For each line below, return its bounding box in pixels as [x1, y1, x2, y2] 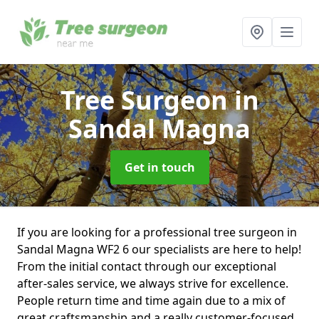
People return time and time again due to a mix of [17, 293, 286, 308]
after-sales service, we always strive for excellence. [17, 276, 288, 291]
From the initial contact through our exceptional [17, 258, 276, 274]
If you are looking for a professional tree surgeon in [17, 224, 297, 240]
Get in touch [124, 159, 195, 175]
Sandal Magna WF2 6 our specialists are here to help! [17, 241, 301, 257]
